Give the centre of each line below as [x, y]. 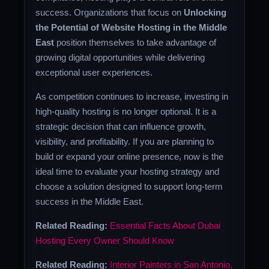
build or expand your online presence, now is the [130, 156]
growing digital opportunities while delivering [120, 57]
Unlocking [205, 12]
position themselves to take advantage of [135, 42]
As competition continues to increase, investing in [132, 96]
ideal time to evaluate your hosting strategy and [128, 171]
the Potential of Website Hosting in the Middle [131, 27]
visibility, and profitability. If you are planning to [125, 141]
